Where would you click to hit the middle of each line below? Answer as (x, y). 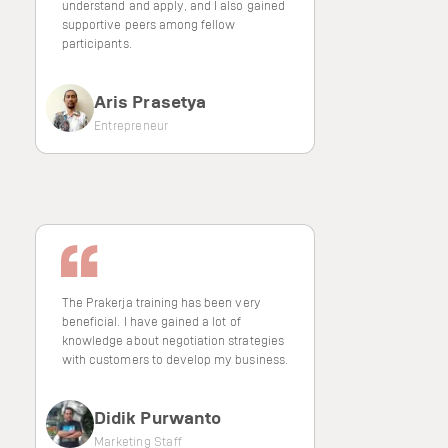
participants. (97, 43)
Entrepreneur (131, 125)
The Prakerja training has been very (161, 302)
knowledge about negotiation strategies (173, 340)
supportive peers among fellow (149, 24)
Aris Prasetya (150, 101)
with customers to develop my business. (175, 359)
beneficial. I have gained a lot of (151, 321)
